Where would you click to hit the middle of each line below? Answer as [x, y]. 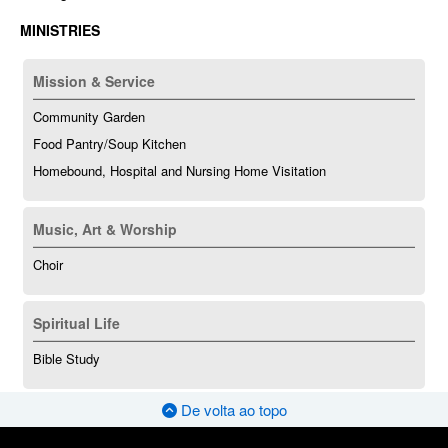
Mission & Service [94, 80]
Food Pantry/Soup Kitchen [109, 143]
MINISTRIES [60, 29]
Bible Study [66, 358]
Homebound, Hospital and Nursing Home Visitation [179, 170]
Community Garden [89, 116]
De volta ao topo [231, 409]
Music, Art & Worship [105, 228]
